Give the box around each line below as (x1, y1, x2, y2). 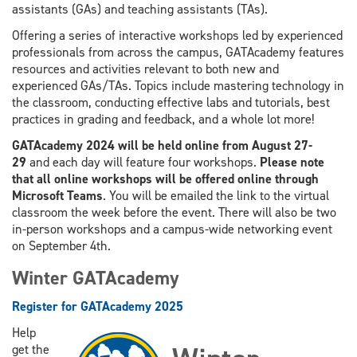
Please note (260, 154, 324, 171)
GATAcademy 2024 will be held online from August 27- (12, 137, 312, 155)
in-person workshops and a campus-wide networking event (12, 221, 332, 238)
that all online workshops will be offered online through (12, 171, 319, 188)
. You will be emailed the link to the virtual (103, 187, 329, 205)
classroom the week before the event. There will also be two (12, 204, 336, 222)
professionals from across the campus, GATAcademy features (12, 43, 344, 61)
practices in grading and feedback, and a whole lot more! (12, 110, 315, 127)
